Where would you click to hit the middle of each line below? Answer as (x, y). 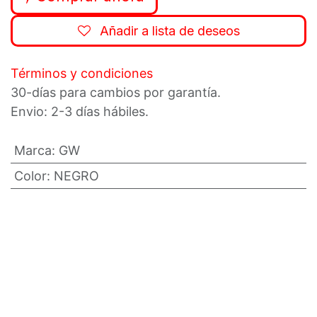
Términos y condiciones (82, 73)
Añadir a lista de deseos (169, 31)
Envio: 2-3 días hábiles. (83, 111)
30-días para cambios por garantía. (116, 92)
